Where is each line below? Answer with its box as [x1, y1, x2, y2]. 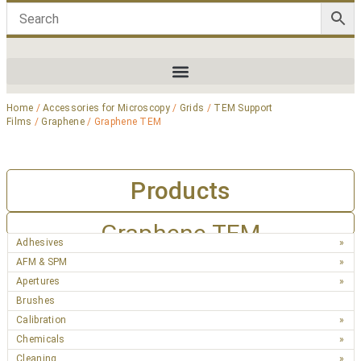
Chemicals [16, 334, 65, 345]
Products [131, 176, 230, 205]
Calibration [16, 314, 67, 326]
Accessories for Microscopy [43, 102, 170, 114]
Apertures [16, 276, 60, 287]
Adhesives [16, 237, 64, 248]
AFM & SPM [16, 256, 68, 268]
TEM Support [214, 102, 273, 114]
